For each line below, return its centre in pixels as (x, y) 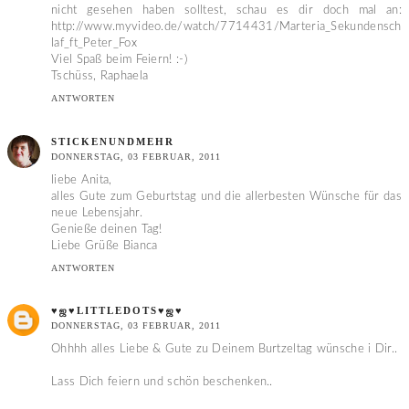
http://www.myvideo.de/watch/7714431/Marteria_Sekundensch (226, 27)
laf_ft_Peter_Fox (94, 44)
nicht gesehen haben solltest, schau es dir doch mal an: (226, 11)
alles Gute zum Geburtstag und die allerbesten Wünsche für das (226, 196)
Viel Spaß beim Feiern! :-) (119, 60)
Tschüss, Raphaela (100, 77)
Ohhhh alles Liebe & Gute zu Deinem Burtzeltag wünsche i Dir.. (225, 349)
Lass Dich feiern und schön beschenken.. (162, 382)
